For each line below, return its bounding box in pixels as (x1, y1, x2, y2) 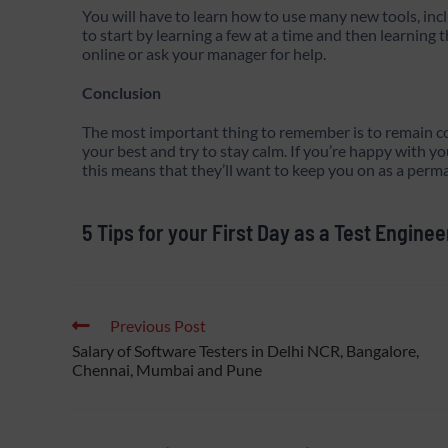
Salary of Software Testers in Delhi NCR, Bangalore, (72, 341, 419, 361)
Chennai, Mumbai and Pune (72, 360, 262, 380)
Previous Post (110, 316, 206, 336)
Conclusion (82, 83, 161, 103)
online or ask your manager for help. (82, 44, 326, 64)
